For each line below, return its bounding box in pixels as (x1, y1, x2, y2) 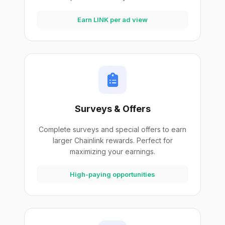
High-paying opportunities (70, 170, 155, 178)
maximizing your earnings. (70, 147, 155, 156)
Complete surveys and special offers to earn (39, 125, 186, 134)
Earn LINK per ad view (77, 16, 148, 24)
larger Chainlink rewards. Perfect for (52, 136, 173, 145)
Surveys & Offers (74, 103, 151, 114)
